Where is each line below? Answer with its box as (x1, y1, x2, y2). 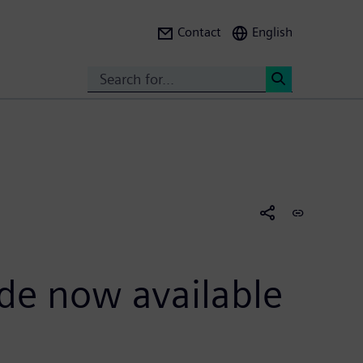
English (252, 24, 293, 40)
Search (275, 97, 323, 116)
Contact (177, 24, 221, 40)
